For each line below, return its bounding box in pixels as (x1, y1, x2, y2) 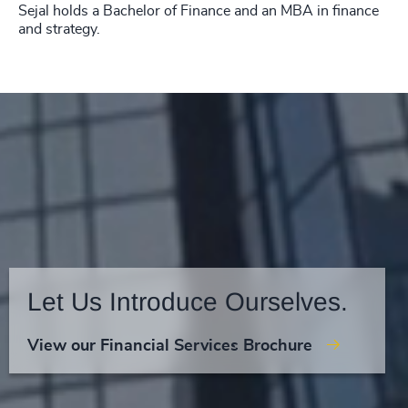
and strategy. (18, 22, 100, 36)
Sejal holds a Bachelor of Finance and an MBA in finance (18, 4, 379, 18)
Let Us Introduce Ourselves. (27, 288, 348, 316)
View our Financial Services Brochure (27, 338, 312, 354)
